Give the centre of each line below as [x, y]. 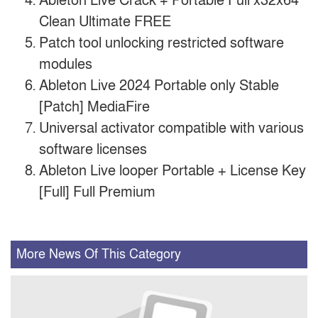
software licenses [93, 149]
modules [66, 64]
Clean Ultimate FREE [105, 22]
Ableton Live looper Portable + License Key [172, 171]
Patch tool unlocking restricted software [161, 43]
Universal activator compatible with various [171, 128]
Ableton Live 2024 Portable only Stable [159, 86]
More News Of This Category [99, 254]
